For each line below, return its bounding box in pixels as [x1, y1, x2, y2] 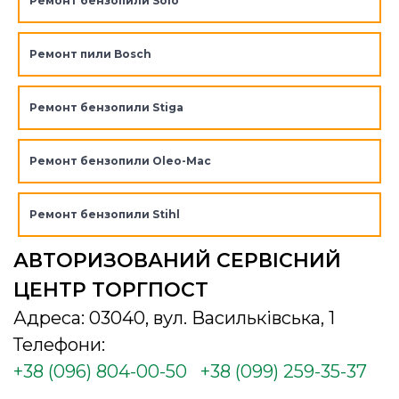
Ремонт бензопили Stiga [28, 101, 183, 115]
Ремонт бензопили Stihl [28, 208, 180, 222]
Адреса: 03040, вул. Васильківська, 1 [13, 307, 335, 330]
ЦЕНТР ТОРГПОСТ [13, 278, 208, 303]
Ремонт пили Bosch [28, 47, 151, 61]
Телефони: [13, 334, 105, 356]
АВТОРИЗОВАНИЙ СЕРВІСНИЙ [13, 248, 341, 273]
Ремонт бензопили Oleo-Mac [28, 154, 211, 168]
